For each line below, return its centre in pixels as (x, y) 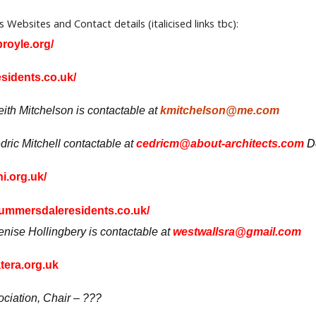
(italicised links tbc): (194, 23)
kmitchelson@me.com (219, 110)
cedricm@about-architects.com (221, 144)
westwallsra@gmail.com (237, 232)
